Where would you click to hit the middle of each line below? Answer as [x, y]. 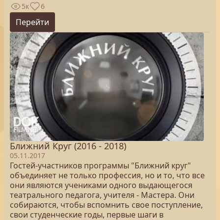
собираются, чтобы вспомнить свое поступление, [106, 205]
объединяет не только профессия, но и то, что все [107, 175]
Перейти [32, 22]
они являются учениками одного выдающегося [101, 185]
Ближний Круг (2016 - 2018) [68, 146]
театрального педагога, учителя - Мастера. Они [102, 195]
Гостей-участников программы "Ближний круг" [100, 165]
